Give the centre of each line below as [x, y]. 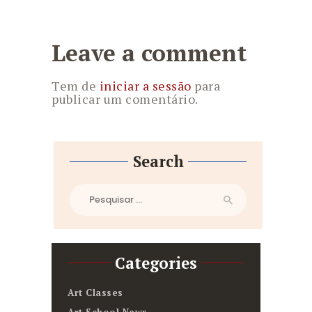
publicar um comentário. [125, 99]
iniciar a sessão [145, 86]
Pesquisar [91, 190]
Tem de [76, 86]
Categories [156, 263]
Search [158, 162]
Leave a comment [149, 52]
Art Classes [95, 292]
